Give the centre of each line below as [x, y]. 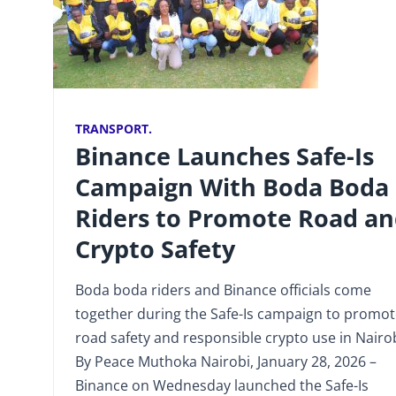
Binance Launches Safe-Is [225, 156]
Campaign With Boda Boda [232, 187]
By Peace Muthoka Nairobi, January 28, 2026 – [226, 361]
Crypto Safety [155, 248]
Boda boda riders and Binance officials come [223, 289]
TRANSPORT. [114, 128]
